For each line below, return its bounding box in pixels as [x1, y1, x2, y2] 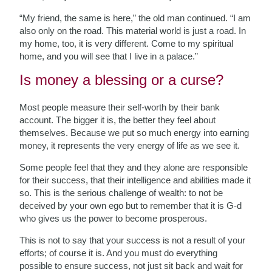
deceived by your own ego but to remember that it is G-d [19, 200, 242, 211]
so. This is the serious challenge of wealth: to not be [19, 187, 223, 198]
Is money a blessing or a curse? [19, 71, 224, 88]
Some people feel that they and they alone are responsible [19, 161, 248, 172]
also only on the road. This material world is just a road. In [19, 25, 246, 36]
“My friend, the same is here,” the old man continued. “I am [19, 12, 251, 23]
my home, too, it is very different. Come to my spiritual [19, 38, 234, 49]
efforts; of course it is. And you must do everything [19, 247, 218, 258]
